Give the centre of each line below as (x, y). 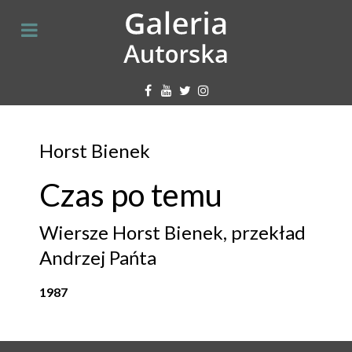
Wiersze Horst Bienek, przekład (172, 232)
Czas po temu (131, 194)
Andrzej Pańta (98, 257)
